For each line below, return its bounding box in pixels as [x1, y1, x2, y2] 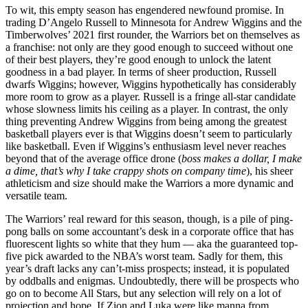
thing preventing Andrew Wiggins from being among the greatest [5, 115, 287, 127]
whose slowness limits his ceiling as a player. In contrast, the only [5, 102, 288, 115]
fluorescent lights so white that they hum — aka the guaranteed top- [5, 237, 298, 250]
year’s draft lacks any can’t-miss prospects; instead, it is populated [5, 262, 289, 274]
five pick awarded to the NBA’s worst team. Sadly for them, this [5, 250, 283, 262]
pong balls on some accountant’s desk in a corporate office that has [5, 225, 294, 237]
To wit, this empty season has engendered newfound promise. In [5, 3, 284, 16]
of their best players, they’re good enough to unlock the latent [5, 53, 271, 65]
